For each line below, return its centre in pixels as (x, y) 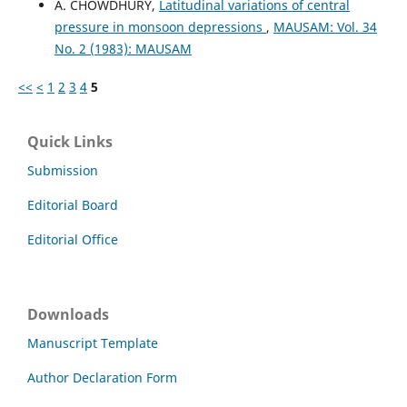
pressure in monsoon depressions (160, 27)
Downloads (68, 315)
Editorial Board (73, 205)
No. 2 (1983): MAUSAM (123, 49)
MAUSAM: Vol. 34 (325, 27)
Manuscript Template (93, 343)
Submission (63, 171)
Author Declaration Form (102, 378)
